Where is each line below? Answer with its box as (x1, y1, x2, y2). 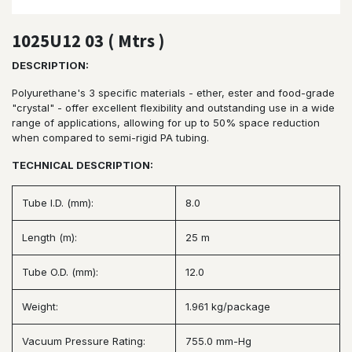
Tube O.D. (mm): (22, 265, 98, 278)
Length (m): (22, 230, 77, 244)
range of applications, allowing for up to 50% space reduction (12, 115, 320, 129)
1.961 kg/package (185, 299, 270, 313)
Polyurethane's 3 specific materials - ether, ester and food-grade (12, 86, 335, 99)
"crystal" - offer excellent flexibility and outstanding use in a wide (12, 101, 335, 114)
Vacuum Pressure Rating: (22, 334, 145, 347)
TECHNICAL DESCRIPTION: (12, 158, 153, 171)
